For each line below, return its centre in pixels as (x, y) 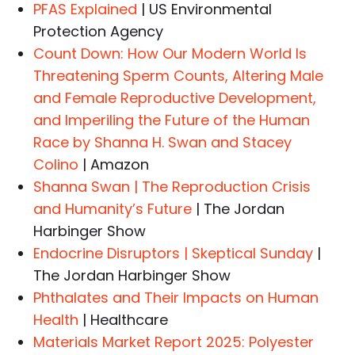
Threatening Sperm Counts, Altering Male (179, 76)
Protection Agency (99, 32)
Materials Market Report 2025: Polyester (174, 342)
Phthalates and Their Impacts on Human (176, 298)
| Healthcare (124, 320)
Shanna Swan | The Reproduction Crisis (172, 187)
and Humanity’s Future (113, 209)
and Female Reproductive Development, (175, 98)
